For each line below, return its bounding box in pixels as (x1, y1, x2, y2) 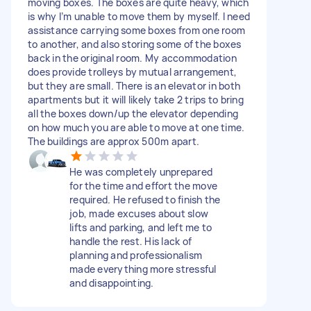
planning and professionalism (69, 248, 202, 262)
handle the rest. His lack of (69, 234, 192, 248)
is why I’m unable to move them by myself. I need (28, 9, 250, 23)
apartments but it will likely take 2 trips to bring (28, 92, 244, 106)
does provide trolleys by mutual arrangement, (28, 65, 237, 78)
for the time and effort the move (69, 178, 217, 192)
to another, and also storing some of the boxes (28, 37, 242, 51)
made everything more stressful (69, 262, 217, 276)
